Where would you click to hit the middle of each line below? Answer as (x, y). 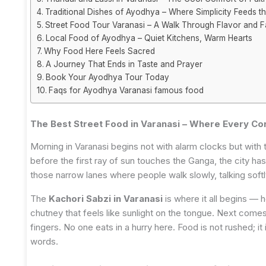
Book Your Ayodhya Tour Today (107, 77)
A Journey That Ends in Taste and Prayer (124, 64)
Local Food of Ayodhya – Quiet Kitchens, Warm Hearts (149, 38)
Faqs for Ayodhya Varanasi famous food (126, 91)
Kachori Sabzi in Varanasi (106, 199)
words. (44, 242)
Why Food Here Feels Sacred (99, 51)
